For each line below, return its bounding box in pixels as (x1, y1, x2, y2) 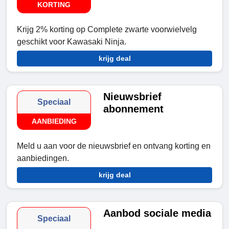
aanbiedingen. (17, 154, 69, 163)
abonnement (103, 103, 164, 115)
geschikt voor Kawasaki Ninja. (17, 37, 126, 47)
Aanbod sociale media (103, 208, 212, 219)
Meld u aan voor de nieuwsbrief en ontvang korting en (17, 142, 211, 151)
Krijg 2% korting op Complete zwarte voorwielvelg (17, 25, 197, 34)
